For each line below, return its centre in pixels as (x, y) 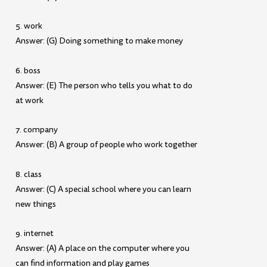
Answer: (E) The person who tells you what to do (104, 85)
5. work (29, 26)
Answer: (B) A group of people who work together (107, 145)
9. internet (35, 234)
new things (36, 204)
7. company (37, 130)
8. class (29, 174)
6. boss (28, 70)
